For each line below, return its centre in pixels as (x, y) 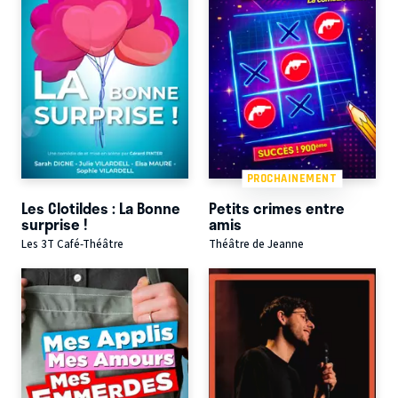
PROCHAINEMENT (292, 179)
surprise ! (55, 223)
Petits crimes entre (276, 207)
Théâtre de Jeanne (256, 245)
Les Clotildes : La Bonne (101, 207)
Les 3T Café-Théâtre (72, 245)
